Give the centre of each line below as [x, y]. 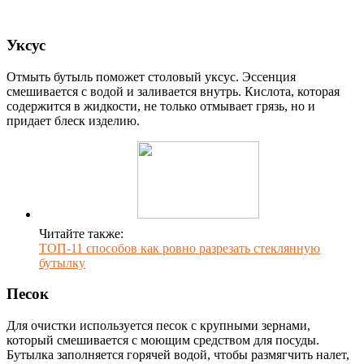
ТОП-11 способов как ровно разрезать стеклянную [180, 248]
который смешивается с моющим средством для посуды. [163, 340]
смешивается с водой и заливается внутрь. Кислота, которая [173, 91]
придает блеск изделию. [73, 120]
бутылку [62, 262]
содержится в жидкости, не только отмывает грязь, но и [161, 106]
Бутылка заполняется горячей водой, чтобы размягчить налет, [178, 355]
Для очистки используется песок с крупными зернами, [158, 326]
